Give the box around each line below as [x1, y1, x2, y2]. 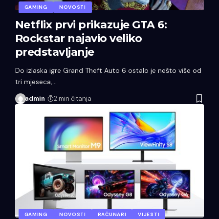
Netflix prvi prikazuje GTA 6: [15, 18, 167, 31]
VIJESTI [138, 211, 160, 218]
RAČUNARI [97, 211, 127, 218]
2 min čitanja [53, 94, 91, 103]
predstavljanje [15, 45, 94, 59]
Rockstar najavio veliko [15, 31, 142, 45]
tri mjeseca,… [15, 77, 57, 86]
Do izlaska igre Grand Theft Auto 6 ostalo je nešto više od [15, 66, 201, 75]
